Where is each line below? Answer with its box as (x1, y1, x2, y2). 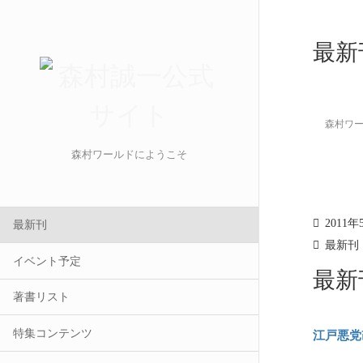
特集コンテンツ (13, 327, 93, 340)
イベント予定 (13, 254, 82, 267)
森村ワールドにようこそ (71, 149, 187, 160)
